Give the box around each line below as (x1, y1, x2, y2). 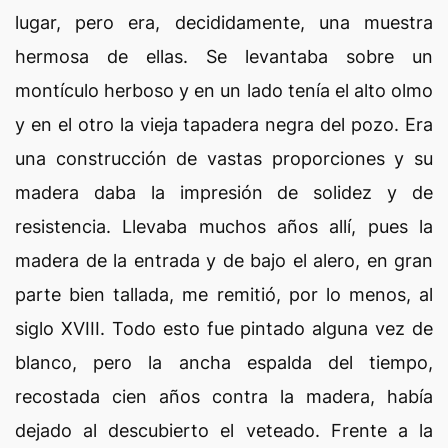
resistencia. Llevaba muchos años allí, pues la (15, 216, 433, 237)
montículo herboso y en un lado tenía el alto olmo (15, 80, 433, 101)
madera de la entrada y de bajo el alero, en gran (15, 250, 433, 271)
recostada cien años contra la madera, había (15, 386, 433, 407)
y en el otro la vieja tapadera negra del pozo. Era (15, 114, 433, 135)
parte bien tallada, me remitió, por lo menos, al (15, 284, 433, 305)
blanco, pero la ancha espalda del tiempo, (15, 352, 433, 373)
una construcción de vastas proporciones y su (15, 148, 433, 169)
